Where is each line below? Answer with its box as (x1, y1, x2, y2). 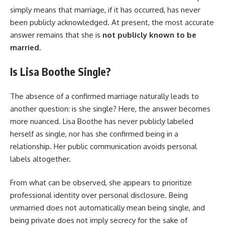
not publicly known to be (102, 30, 196, 40)
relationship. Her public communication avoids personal (10, 141, 197, 151)
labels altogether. (10, 154, 71, 164)
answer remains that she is (10, 30, 102, 40)
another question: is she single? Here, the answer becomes (10, 103, 210, 114)
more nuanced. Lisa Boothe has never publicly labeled (10, 116, 193, 126)
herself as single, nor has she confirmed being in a (10, 129, 178, 139)
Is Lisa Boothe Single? (10, 65, 111, 79)
